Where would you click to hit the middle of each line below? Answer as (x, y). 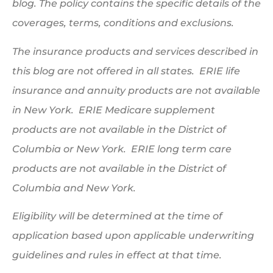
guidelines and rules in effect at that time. (117, 255)
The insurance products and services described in (135, 51)
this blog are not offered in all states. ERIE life (126, 71)
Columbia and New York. (75, 188)
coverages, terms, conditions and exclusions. (124, 23)
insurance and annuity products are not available (136, 90)
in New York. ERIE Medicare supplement (114, 110)
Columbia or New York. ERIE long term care (122, 149)
